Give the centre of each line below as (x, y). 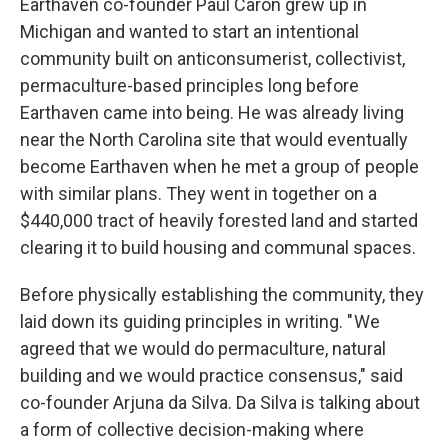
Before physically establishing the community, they (222, 294)
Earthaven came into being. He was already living (212, 112)
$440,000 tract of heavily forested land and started (219, 220)
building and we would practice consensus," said (211, 375)
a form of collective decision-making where (192, 429)
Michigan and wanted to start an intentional (189, 31)
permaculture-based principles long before (189, 85)
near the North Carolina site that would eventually (214, 139)
